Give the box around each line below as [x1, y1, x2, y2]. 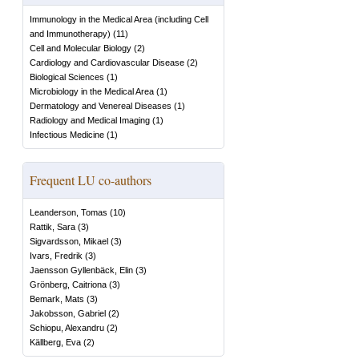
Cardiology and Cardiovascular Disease [30, 58, 184, 67]
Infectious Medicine [30, 130, 104, 139]
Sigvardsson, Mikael [30, 236, 108, 246]
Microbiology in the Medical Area [30, 87, 154, 96]
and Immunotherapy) [30, 29, 111, 38]
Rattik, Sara [30, 222, 75, 232]
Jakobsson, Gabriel [30, 309, 106, 318]
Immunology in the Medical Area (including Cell [30, 14, 208, 24]
